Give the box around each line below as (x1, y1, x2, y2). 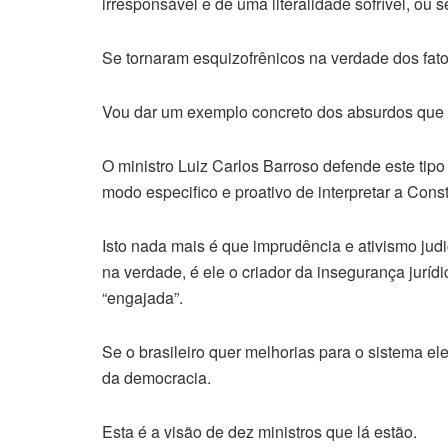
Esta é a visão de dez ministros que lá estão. (102, 420, 417, 444)
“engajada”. (102, 286, 183, 310)
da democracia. (102, 366, 211, 390)
